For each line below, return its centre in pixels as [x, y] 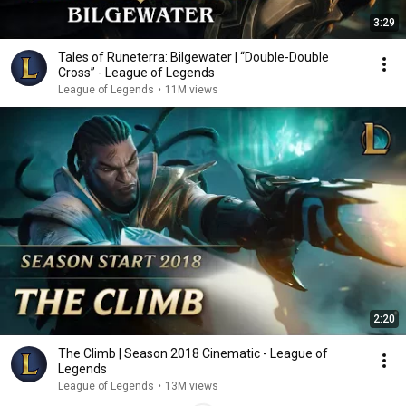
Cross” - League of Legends [136, 72]
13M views [192, 386]
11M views [192, 90]
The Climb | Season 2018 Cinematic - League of [193, 353]
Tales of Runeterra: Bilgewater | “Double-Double [193, 57]
